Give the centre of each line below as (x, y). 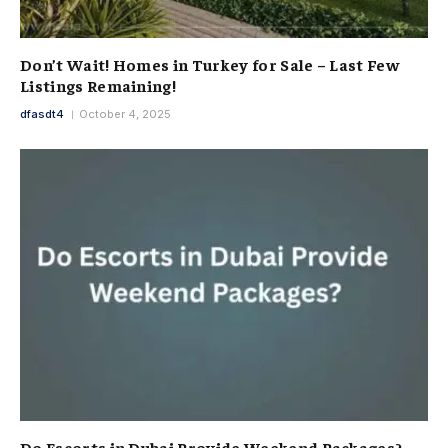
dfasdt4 (42, 113)
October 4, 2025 (125, 113)
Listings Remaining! (98, 84)
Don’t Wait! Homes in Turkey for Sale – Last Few (210, 63)
